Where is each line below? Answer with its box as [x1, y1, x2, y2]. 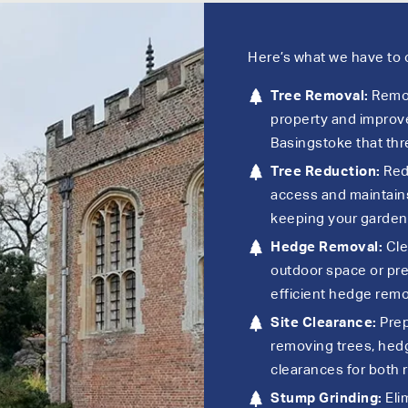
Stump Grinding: [270, 391, 382, 405]
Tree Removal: [270, 88, 369, 103]
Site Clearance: [270, 315, 377, 330]
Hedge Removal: [270, 240, 382, 254]
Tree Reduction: [270, 164, 381, 178]
